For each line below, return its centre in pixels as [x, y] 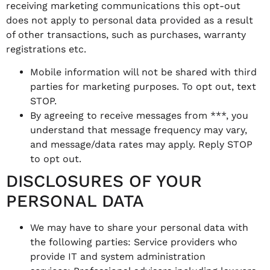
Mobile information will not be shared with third [143, 72]
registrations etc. [46, 49]
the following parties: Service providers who [134, 242]
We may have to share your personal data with [139, 227]
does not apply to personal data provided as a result [130, 20]
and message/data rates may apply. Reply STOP [141, 144]
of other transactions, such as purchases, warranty [126, 34]
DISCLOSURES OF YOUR [104, 181]
